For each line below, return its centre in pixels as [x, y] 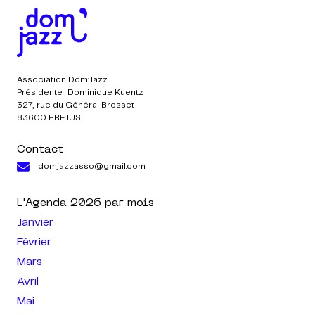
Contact [40, 150]
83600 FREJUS [49, 118]
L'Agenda [42, 203]
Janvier [35, 223]
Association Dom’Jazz [62, 80]
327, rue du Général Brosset [76, 105]
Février [34, 242]
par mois [129, 203]
